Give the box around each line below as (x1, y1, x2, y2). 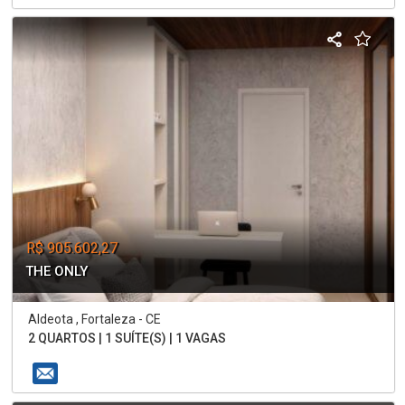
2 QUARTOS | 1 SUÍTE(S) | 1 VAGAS (28, 330, 227, 345)
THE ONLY (25, 262, 89, 279)
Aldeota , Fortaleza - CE (28, 311, 162, 326)
